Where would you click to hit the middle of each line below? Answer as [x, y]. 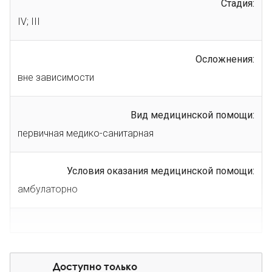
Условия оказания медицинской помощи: [161, 171]
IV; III [29, 21]
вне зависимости [56, 77]
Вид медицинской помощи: [192, 115]
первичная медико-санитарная [86, 133]
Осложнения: [225, 59]
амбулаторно [48, 189]
